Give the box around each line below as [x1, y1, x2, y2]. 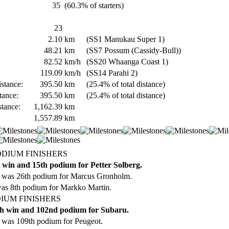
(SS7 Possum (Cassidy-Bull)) [86, 46, 181, 55]
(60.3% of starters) [64, 1, 126, 10]
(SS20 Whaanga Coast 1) [86, 57, 168, 66]
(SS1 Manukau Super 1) [86, 35, 165, 43]
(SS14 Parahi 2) [86, 68, 138, 77]
